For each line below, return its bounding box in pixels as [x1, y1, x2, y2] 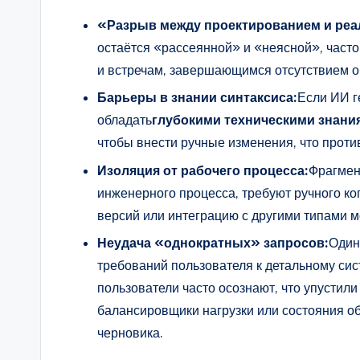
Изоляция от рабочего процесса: [97, 162, 309, 178]
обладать [97, 112, 152, 129]
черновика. [97, 324, 163, 341]
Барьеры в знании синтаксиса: [97, 89, 297, 106]
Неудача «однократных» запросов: [97, 234, 329, 251]
